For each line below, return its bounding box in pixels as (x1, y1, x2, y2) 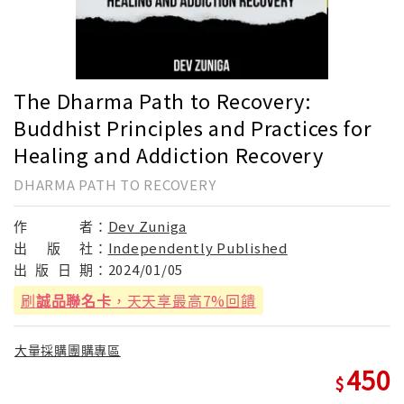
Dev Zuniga (107, 216, 187, 235)
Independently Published (107, 237, 288, 257)
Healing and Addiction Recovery (14, 139, 324, 169)
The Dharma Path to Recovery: (14, 85, 312, 115)
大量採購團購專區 (14, 341, 121, 360)
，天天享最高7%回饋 (111, 289, 256, 311)
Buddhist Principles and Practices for (14, 112, 372, 142)
